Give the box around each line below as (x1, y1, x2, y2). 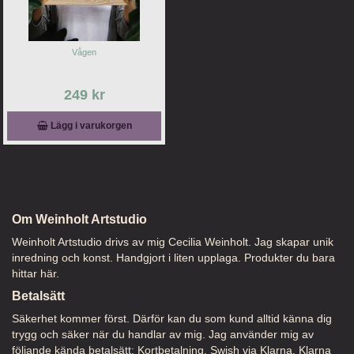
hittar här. (12, 266, 59, 280)
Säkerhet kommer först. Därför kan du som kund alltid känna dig (12, 311, 332, 325)
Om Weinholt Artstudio (12, 212, 147, 226)
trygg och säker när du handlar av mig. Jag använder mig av (12, 327, 314, 341)
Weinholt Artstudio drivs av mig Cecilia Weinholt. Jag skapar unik (12, 235, 333, 248)
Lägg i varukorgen (47, 119, 132, 131)
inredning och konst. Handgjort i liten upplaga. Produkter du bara (12, 250, 335, 264)
